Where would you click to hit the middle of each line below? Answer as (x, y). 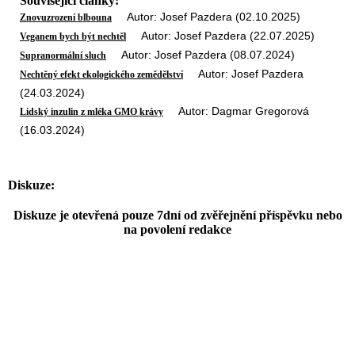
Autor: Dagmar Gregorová (236, 111)
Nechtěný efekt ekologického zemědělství (101, 74)
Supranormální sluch (63, 55)
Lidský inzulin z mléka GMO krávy (92, 112)
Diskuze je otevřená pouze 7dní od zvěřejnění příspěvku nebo (177, 216)
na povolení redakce (177, 230)
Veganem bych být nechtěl (73, 36)
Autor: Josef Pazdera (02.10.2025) (206, 17)
